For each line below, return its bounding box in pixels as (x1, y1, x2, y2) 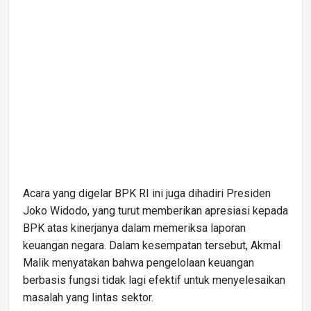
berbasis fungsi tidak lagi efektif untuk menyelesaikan (23, 273, 285, 287)
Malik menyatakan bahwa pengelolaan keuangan (23, 255, 254, 269)
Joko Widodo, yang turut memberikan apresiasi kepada (23, 203, 288, 217)
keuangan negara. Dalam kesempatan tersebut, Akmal (23, 238, 280, 252)
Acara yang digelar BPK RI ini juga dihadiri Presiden (23, 186, 271, 200)
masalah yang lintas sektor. (23, 290, 153, 304)
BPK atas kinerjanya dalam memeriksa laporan (23, 221, 246, 235)
